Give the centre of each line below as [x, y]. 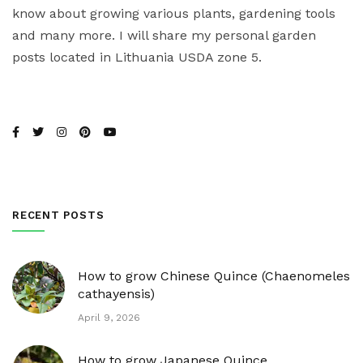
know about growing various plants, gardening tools [174, 13]
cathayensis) [116, 293]
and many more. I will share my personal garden [164, 35]
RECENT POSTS [58, 215]
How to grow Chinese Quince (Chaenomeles [214, 275]
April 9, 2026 [109, 317]
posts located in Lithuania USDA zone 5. [137, 57]
